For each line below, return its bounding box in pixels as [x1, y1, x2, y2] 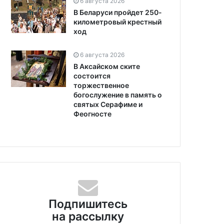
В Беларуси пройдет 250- [73, 7, 162, 16]
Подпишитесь [48, 196, 127, 211]
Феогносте [73, 109, 111, 118]
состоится [73, 71, 110, 80]
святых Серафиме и [73, 99, 142, 108]
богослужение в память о [73, 90, 162, 99]
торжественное [73, 80, 129, 89]
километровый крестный [73, 17, 161, 26]
